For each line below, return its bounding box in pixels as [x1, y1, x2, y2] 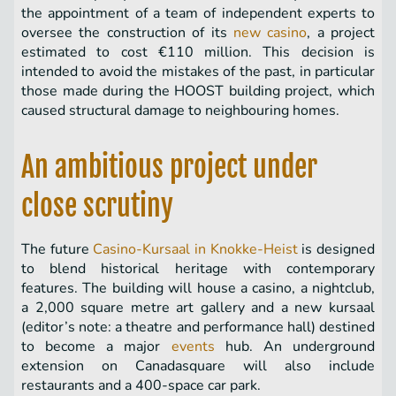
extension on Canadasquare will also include [21, 356, 375, 377]
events [171, 337, 215, 357]
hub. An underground [214, 337, 376, 357]
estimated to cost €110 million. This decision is [21, 42, 375, 63]
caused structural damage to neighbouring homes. [21, 101, 339, 121]
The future [21, 240, 94, 260]
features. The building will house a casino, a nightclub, [21, 278, 375, 299]
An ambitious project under [21, 149, 317, 186]
